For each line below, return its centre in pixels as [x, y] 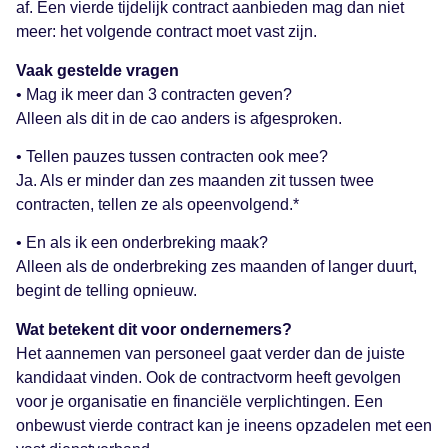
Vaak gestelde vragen [97, 70]
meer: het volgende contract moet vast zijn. [166, 32]
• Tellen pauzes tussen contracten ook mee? [172, 156]
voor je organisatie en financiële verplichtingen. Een [199, 401]
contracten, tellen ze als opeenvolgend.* [157, 204]
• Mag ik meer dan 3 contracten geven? [154, 94]
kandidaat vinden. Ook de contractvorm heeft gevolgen [208, 377]
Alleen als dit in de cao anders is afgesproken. [179, 118]
